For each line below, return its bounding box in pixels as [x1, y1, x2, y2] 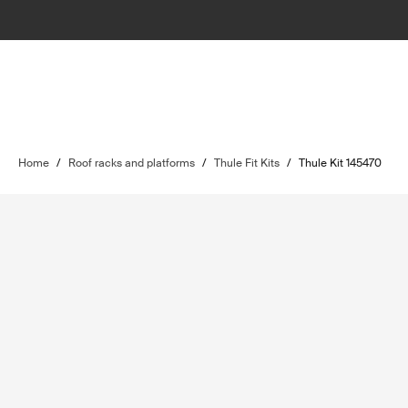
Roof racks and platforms [68, 156, 195, 170]
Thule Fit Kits [214, 156, 280, 170]
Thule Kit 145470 [299, 156, 382, 170]
